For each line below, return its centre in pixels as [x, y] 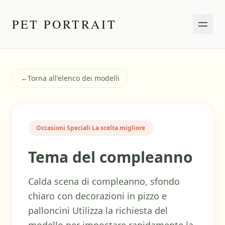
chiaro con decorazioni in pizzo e [97, 196]
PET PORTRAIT [65, 24]
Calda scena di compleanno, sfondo [104, 181]
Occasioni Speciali [63, 128]
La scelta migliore [119, 128]
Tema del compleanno [110, 157]
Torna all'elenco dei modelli [74, 78]
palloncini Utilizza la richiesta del [98, 210]
